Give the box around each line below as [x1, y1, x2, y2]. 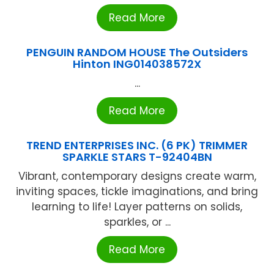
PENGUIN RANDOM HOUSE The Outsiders [26, 45, 248, 61]
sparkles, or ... [103, 215, 171, 230]
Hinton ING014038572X [73, 56, 201, 72]
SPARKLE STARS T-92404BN [62, 149, 212, 165]
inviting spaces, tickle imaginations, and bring [16, 184, 258, 199]
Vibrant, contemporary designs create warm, [18, 169, 256, 184]
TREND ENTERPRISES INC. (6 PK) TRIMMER [26, 138, 248, 154]
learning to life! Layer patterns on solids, [32, 199, 242, 215]
